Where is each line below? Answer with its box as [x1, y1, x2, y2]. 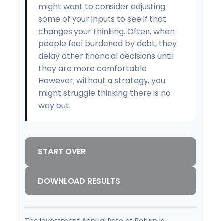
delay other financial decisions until [38, 50, 174, 62]
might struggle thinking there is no [38, 87, 171, 99]
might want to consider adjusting [38, 1, 165, 12]
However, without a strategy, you [38, 75, 165, 86]
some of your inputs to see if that [38, 13, 166, 25]
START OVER [38, 146, 86, 157]
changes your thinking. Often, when [38, 26, 175, 37]
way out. [38, 100, 71, 111]
